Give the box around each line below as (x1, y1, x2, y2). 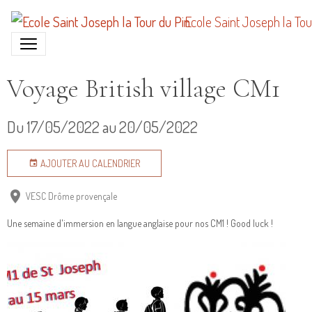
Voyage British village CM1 (7, 73, 280, 104)
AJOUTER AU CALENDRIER (38, 157, 140, 169)
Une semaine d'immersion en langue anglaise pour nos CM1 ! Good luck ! (7, 217, 275, 229)
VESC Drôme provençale (26, 190, 117, 202)
